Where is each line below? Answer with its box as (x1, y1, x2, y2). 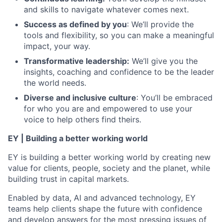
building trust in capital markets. (8, 174, 129, 184)
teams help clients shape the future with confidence (8, 204, 202, 214)
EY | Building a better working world (8, 133, 148, 143)
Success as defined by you (24, 19, 127, 29)
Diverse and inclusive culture (24, 93, 136, 103)
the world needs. (24, 78, 86, 88)
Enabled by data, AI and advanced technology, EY (8, 193, 196, 203)
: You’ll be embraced (136, 93, 213, 103)
